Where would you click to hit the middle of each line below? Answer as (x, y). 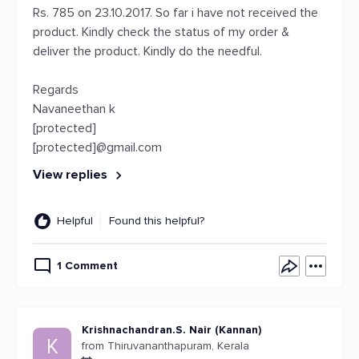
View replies (72, 175)
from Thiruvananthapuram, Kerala (165, 346)
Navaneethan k (74, 109)
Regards (56, 90)
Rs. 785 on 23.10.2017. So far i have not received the (175, 13)
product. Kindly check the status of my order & (161, 32)
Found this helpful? (157, 221)
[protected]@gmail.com (97, 147)
